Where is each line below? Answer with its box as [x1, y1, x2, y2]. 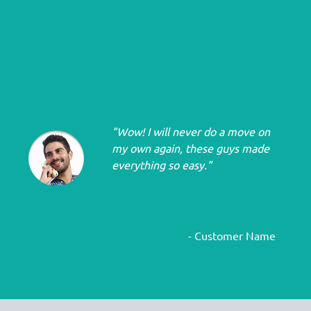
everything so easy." [112, 159, 212, 171]
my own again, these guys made [112, 142, 269, 155]
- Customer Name [188, 230, 276, 242]
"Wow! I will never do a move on [112, 126, 270, 138]
